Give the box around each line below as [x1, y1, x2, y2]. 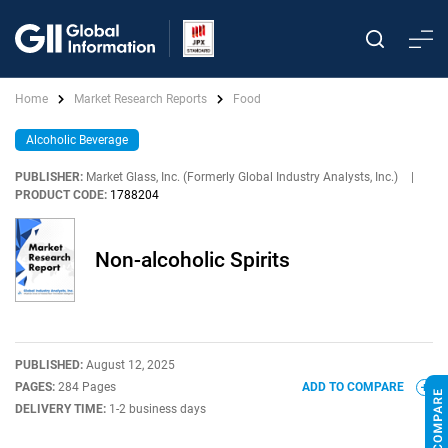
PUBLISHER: [15, 170, 83, 184]
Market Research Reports [74, 92, 207, 106]
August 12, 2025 [86, 358, 175, 372]
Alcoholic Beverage [26, 133, 128, 147]
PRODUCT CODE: [15, 188, 107, 202]
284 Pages [58, 380, 116, 394]
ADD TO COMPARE [302, 380, 407, 394]
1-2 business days [109, 402, 206, 416]
